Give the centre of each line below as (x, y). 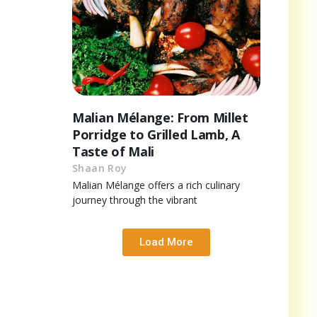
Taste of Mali (114, 151)
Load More (166, 242)
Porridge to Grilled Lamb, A (156, 134)
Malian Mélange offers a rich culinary (156, 185)
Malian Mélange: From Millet (160, 117)
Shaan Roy (100, 168)
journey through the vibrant (135, 200)
